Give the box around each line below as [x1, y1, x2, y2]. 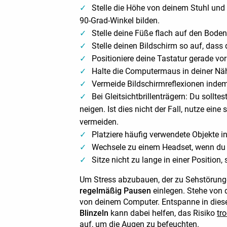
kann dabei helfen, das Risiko [108, 208, 217, 218]
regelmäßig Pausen [80, 186, 151, 196]
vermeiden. [80, 117, 119, 127]
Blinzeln [80, 208, 108, 218]
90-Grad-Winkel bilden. [80, 16, 160, 25]
